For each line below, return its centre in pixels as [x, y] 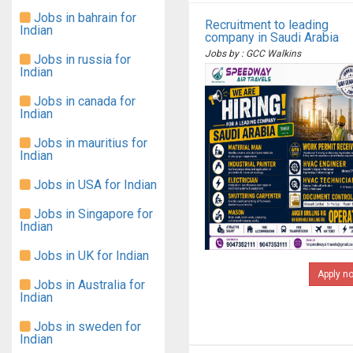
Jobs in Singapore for [92, 214]
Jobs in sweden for [86, 327]
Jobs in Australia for [88, 285]
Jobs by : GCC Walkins [253, 54]
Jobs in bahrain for [84, 18]
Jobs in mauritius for [89, 143]
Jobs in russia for [81, 59]
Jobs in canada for [83, 101]
